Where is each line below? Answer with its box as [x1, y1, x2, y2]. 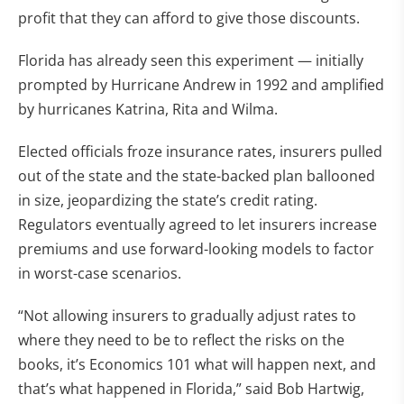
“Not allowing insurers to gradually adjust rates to [18, 306, 356, 326]
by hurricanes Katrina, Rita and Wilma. [18, 99, 281, 119]
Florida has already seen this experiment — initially [18, 50, 363, 70]
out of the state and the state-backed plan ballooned [18, 166, 375, 186]
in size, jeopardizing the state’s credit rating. [18, 190, 317, 210]
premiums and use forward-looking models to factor [18, 239, 374, 259]
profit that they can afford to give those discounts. [18, 8, 360, 28]
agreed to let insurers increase [169, 215, 377, 234]
